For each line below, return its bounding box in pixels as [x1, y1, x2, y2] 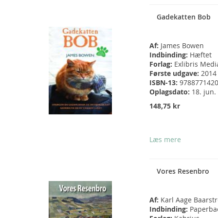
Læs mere [149, 135, 181, 145]
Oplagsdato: [149, 87, 192, 97]
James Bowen [161, 41, 204, 51]
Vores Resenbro [157, 166, 209, 176]
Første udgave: [149, 69, 201, 78]
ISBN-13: [149, 78, 180, 88]
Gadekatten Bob [157, 12, 211, 22]
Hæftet [190, 50, 212, 60]
